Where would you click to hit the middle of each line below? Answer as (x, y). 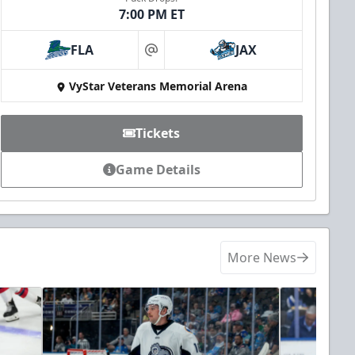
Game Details (158, 170)
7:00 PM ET (151, 15)
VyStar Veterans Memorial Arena (158, 86)
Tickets (158, 134)
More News (262, 258)
